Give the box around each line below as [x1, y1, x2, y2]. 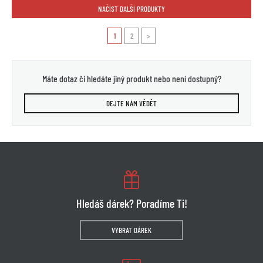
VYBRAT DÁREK [112, 225, 151, 235]
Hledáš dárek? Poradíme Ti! [76, 195, 187, 210]
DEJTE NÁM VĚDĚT [106, 98, 157, 108]
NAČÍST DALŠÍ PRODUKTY [98, 4, 165, 14]
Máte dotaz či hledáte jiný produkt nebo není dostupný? [42, 72, 221, 84]
